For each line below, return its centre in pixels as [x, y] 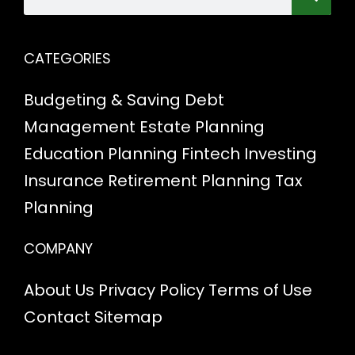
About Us [59, 290]
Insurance [64, 181]
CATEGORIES [67, 59]
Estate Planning [202, 127]
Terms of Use [260, 290]
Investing [281, 154]
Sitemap [128, 317]
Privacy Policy [151, 290]
